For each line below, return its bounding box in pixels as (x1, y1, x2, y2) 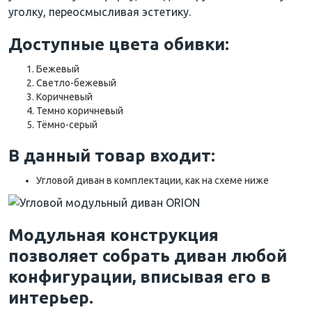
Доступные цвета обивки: (8, 34, 229, 54)
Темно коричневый (36, 104, 123, 116)
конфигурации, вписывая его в (8, 267, 271, 286)
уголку (8, 5, 43, 18)
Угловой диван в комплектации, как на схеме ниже (36, 174, 269, 186)
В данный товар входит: (8, 146, 215, 165)
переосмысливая (49, 5, 139, 18)
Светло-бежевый (36, 77, 116, 88)
